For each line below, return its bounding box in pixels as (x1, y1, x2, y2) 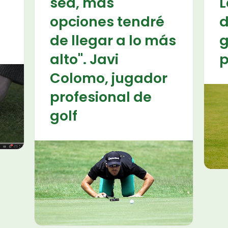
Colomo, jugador (50, 68, 168, 88)
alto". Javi (50, 49, 119, 69)
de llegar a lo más (50, 31, 177, 50)
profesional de (50, 87, 152, 106)
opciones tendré (50, 12, 165, 31)
